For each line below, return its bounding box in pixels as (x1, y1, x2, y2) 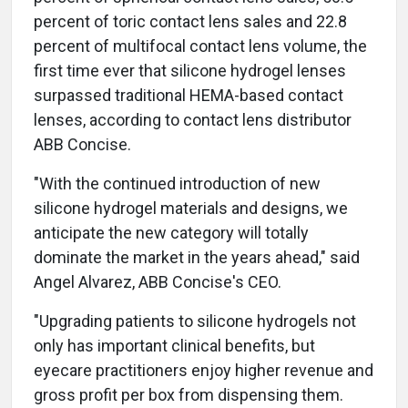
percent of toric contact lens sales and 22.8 (34, 12, 347, 32)
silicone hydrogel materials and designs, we (34, 199, 348, 219)
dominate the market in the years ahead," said (34, 248, 360, 268)
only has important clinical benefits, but (34, 336, 315, 356)
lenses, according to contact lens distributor (34, 110, 352, 130)
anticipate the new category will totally (34, 223, 309, 243)
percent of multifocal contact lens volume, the (34, 36, 367, 56)
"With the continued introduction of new (34, 174, 321, 194)
